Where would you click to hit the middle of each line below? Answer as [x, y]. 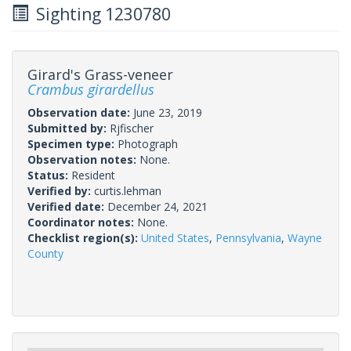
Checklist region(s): [84, 237]
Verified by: [61, 190]
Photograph [148, 143]
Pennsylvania [248, 237]
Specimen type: [72, 143]
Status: [49, 175]
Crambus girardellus [91, 89]
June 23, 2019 [168, 112]
